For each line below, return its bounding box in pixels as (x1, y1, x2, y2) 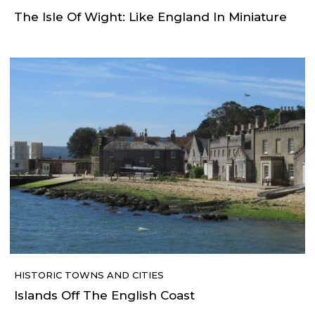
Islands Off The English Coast (14, 288, 195, 303)
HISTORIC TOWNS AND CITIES (14, 269, 164, 281)
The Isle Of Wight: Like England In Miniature (14, 9, 287, 24)
